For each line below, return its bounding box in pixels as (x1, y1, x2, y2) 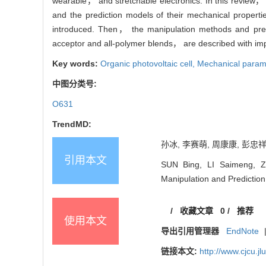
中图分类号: (52, 79, 99, 89)
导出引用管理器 (160, 226, 219, 236)
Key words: (52, 59, 100, 69)
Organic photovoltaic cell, (100, 59, 197, 69)
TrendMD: (52, 119, 91, 129)
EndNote (226, 226, 259, 236)
